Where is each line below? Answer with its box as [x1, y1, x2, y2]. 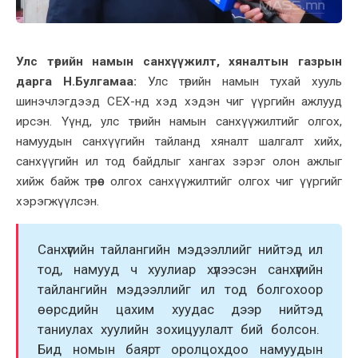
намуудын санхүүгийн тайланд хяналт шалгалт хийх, [16, 133, 342, 149]
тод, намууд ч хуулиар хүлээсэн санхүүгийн [38, 261, 323, 278]
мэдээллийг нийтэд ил [170, 241, 323, 258]
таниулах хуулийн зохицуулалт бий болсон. [38, 321, 323, 338]
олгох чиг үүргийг [231, 173, 343, 189]
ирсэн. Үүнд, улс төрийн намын [16, 113, 216, 129]
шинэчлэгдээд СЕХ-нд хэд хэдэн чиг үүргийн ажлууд [16, 93, 342, 109]
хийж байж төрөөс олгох [16, 173, 149, 189]
